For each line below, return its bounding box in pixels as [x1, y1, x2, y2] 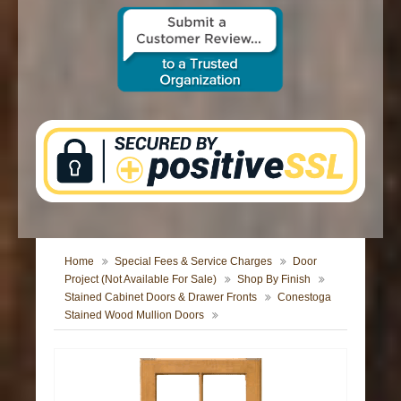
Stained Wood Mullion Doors [64, 308, 205, 321]
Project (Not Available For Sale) [64, 272, 218, 286]
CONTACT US [18, 4, 146, 29]
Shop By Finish [237, 272, 311, 286]
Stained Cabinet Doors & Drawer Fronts [64, 290, 258, 303]
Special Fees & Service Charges [115, 254, 273, 268]
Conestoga [277, 290, 332, 303]
